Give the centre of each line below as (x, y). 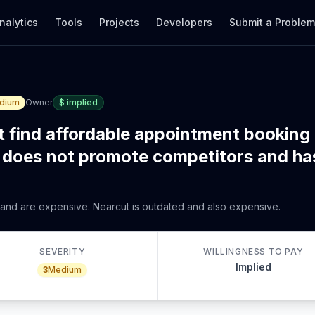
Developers (185, 22)
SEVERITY (63, 251)
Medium (65, 270)
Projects (120, 22)
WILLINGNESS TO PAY (253, 251)
